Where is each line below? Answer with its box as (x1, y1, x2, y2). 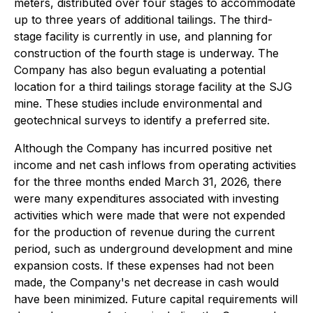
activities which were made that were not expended (14, 208, 285, 222)
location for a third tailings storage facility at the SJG (14, 80, 292, 94)
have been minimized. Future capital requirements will (14, 292, 298, 306)
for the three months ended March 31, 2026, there (14, 175, 282, 189)
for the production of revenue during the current (14, 225, 275, 239)
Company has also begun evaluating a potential (14, 63, 265, 77)
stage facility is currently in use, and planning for (14, 29, 272, 43)
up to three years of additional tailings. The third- (14, 13, 272, 27)
